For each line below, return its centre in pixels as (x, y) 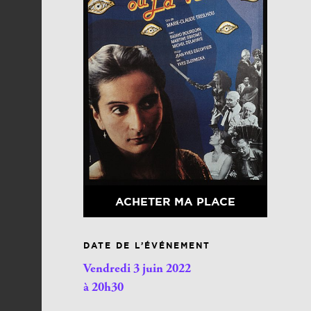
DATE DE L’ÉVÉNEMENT (147, 245)
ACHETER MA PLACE (175, 201)
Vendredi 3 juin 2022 (137, 269)
